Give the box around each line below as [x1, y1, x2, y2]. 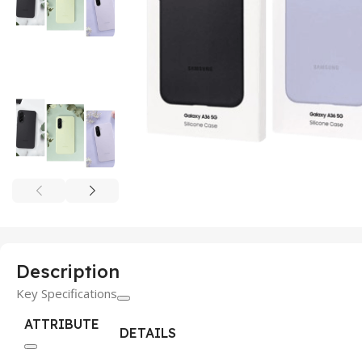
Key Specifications [16, 285, 117, 301]
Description [16, 260, 120, 283]
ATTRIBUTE [24, 316, 99, 332]
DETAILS [120, 325, 176, 341]
